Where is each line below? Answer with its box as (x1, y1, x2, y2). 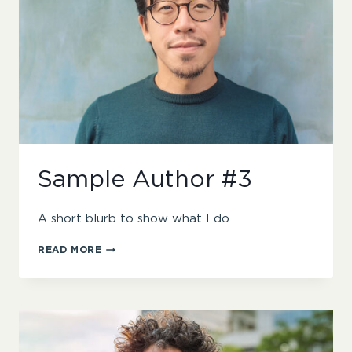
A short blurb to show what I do (38, 213, 229, 225)
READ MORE (38, 245, 102, 255)
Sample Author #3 (38, 168, 252, 192)
